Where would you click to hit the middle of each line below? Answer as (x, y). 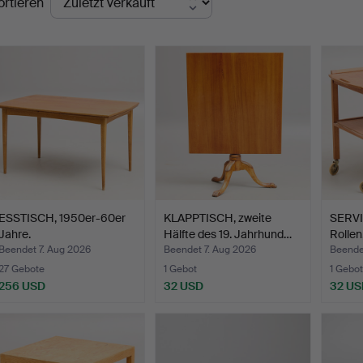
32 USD (184, 286)
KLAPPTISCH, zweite (218, 218)
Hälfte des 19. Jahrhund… (228, 235)
